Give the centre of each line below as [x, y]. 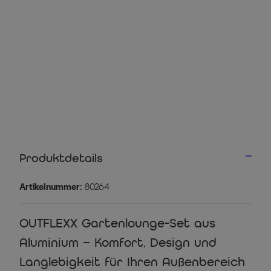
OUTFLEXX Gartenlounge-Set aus [117, 223]
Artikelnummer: [51, 188]
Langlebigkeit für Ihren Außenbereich [132, 262]
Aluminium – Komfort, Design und [118, 243]
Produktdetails [61, 158]
